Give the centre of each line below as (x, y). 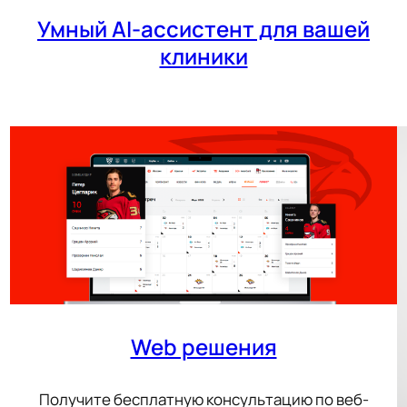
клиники (203, 56)
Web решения (203, 347)
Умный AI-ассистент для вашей (203, 29)
